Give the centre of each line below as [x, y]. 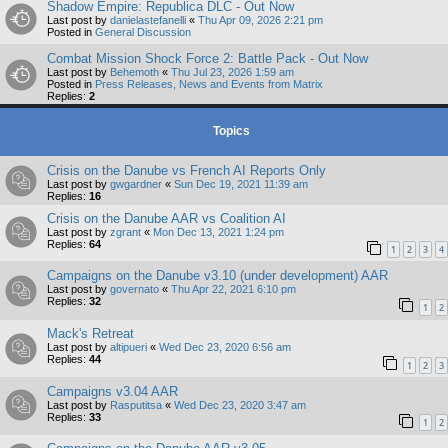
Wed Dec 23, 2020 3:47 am [240, 404]
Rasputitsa [136, 404]
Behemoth [134, 71]
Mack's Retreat [90, 333]
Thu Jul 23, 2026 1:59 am [232, 71]
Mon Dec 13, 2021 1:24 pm [218, 231]
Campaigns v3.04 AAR [112, 391]
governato [134, 289]
